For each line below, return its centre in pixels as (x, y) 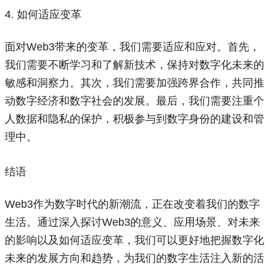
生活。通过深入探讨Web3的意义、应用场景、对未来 (132, 222)
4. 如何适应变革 (43, 14)
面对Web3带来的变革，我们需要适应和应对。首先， (132, 47)
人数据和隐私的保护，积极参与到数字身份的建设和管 (134, 119)
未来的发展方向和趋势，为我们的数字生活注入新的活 (134, 258)
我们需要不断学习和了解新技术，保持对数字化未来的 (134, 65)
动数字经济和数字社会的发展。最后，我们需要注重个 (134, 101)
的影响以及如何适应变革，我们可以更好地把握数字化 (134, 240)
